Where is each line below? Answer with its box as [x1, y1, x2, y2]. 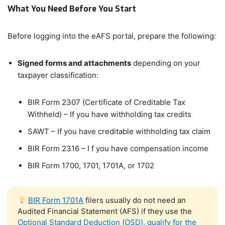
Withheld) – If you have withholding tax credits [28, 109, 191, 120]
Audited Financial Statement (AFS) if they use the [18, 206, 192, 216]
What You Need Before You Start [8, 3, 136, 15]
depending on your [131, 58, 200, 68]
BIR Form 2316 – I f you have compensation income [28, 144, 208, 154]
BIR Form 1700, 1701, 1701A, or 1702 [28, 161, 154, 171]
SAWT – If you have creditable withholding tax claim [28, 127, 210, 137]
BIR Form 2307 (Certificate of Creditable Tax [28, 97, 185, 107]
